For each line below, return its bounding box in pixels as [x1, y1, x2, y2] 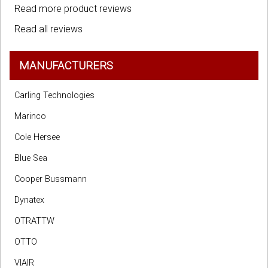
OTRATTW [14, 216, 54, 227]
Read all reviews [14, 23, 83, 35]
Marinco [14, 111, 46, 122]
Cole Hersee [14, 132, 60, 143]
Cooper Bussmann [14, 174, 87, 185]
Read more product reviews [14, 3, 132, 15]
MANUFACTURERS [19, 59, 113, 72]
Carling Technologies [14, 90, 95, 101]
